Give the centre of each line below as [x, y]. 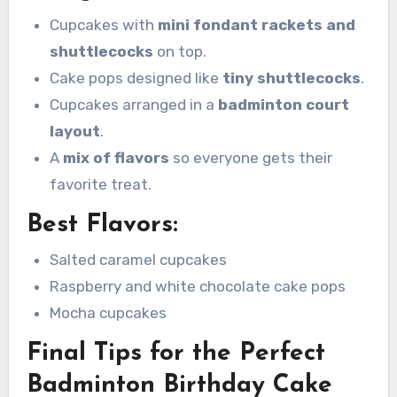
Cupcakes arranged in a [133, 104]
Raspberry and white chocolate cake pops [197, 286]
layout [74, 131]
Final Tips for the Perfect [175, 354]
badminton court [283, 104]
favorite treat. [100, 184]
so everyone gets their [250, 157]
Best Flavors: [102, 225]
